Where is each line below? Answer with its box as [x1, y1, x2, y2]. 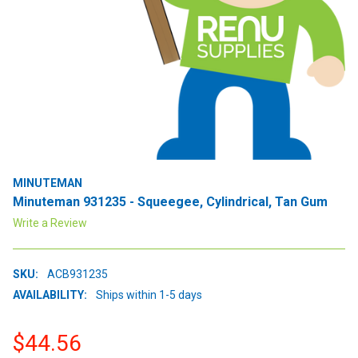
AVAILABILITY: [13, 288, 87, 301]
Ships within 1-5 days [95, 288, 202, 301]
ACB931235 [46, 267, 108, 280]
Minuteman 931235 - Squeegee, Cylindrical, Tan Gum [13, 193, 328, 209]
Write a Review [13, 216, 87, 229]
